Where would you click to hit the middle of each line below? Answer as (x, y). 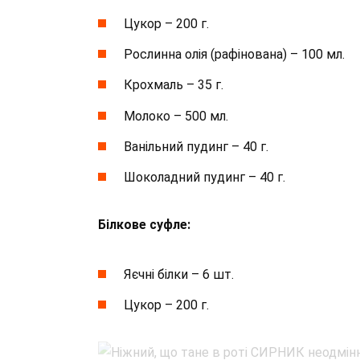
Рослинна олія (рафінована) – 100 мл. (234, 55)
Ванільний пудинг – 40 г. (196, 146)
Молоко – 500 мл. (176, 116)
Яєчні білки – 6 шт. (179, 275)
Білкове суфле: (144, 225)
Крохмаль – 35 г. (174, 85)
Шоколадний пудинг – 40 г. (205, 177)
